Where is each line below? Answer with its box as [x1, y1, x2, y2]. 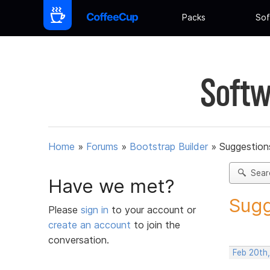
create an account [48, 218, 131, 231]
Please [48, 203, 81, 216]
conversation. [48, 233, 109, 246]
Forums [86, 140, 118, 153]
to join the [131, 218, 180, 231]
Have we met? [48, 174, 175, 198]
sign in [81, 203, 111, 216]
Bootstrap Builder [130, 140, 208, 153]
